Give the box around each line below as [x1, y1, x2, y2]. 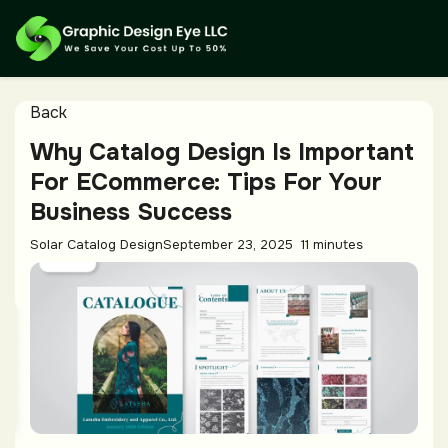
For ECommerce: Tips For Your [30, 167, 382, 197]
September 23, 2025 [163, 236, 293, 253]
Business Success [30, 197, 233, 227]
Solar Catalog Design [30, 236, 163, 253]
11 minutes [301, 236, 363, 253]
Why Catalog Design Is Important [30, 137, 414, 167]
